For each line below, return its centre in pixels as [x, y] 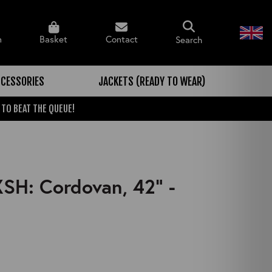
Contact [121, 39]
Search [189, 39]
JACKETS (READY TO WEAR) [152, 81]
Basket [54, 39]
